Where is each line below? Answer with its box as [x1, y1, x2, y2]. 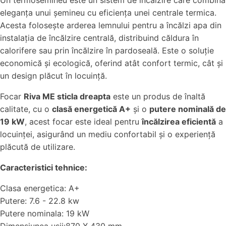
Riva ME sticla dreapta [24, 91, 110, 101]
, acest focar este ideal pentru [25, 117, 142, 127]
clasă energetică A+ [52, 104, 131, 114]
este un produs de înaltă [110, 91, 205, 101]
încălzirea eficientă [142, 117, 216, 127]
